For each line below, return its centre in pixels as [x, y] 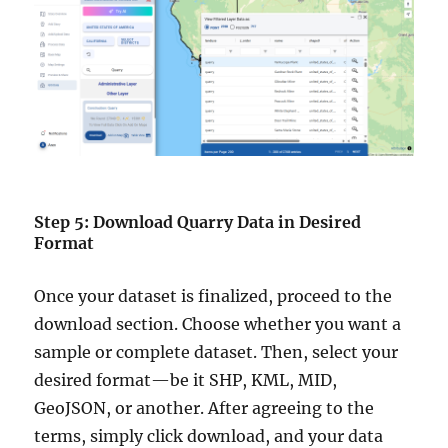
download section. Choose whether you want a [218, 323]
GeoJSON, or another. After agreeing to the [204, 407]
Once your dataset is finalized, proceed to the [213, 295]
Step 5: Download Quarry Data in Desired [198, 221]
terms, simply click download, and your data [209, 435]
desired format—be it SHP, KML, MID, [186, 379]
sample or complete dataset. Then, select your [216, 351]
